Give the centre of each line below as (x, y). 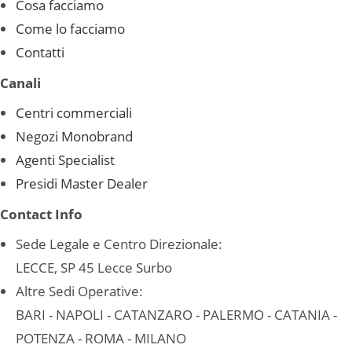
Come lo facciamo (70, 28)
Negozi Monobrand (74, 136)
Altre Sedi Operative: (79, 291)
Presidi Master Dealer (82, 183)
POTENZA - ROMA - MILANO (101, 338)
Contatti (40, 52)
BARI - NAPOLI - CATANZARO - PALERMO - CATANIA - (176, 314)
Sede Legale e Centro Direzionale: (119, 244)
